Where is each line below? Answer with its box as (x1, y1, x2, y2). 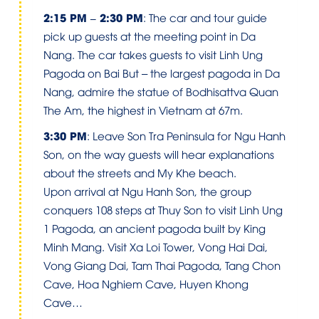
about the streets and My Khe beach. (43, 165, 236, 179)
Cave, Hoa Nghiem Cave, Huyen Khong (43, 276, 249, 291)
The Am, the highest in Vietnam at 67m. (43, 103, 243, 117)
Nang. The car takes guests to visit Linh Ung (43, 47, 263, 61)
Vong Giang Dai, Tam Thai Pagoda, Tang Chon (43, 258, 281, 272)
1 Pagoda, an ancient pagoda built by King (43, 221, 266, 235)
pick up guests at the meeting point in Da (43, 28, 256, 43)
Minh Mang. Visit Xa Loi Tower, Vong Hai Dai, (43, 239, 268, 253)
